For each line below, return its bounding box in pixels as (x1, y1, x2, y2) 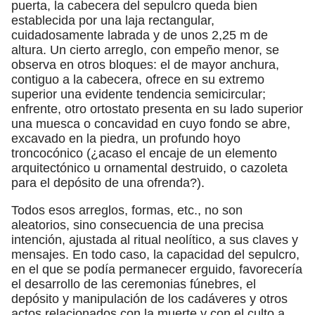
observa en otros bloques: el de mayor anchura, (11, 57, 279, 72)
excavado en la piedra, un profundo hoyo (11, 131, 240, 146)
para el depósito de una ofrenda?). (11, 175, 205, 190)
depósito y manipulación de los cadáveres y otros (11, 291, 288, 306)
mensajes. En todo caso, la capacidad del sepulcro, (11, 247, 300, 262)
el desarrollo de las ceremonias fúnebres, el (11, 276, 256, 291)
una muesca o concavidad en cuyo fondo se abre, (11, 116, 290, 131)
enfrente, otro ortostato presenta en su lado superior (11, 101, 303, 116)
